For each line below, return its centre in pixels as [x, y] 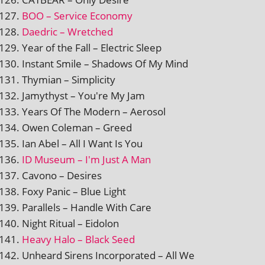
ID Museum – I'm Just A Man [86, 159]
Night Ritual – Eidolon [70, 223]
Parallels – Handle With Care [87, 207]
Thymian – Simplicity [69, 79]
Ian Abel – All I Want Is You [82, 143]
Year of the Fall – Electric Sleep [92, 47]
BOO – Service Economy [77, 15]
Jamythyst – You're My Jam [83, 95]
